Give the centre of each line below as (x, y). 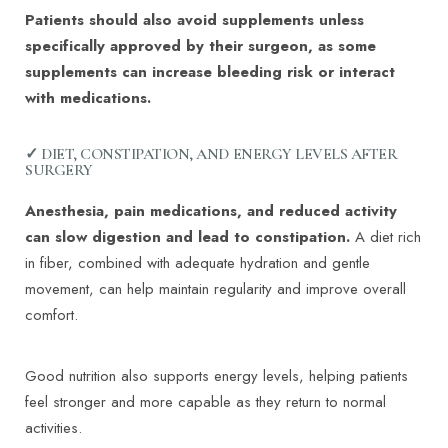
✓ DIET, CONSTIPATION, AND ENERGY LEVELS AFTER (211, 154)
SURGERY (59, 170)
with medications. (88, 98)
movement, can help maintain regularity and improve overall (215, 289)
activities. (53, 428)
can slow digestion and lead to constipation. (187, 237)
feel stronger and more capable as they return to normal (205, 402)
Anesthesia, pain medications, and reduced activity (211, 211)
